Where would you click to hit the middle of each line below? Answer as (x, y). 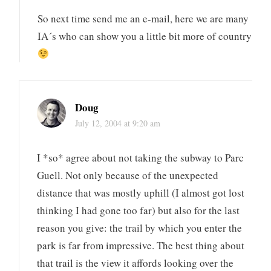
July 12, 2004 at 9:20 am (118, 123)
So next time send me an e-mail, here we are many (143, 18)
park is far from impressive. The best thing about (141, 246)
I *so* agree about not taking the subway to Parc (141, 158)
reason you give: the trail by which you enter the (140, 228)
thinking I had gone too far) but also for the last (139, 211)
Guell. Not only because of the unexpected (128, 175)
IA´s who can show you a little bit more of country (145, 36)
